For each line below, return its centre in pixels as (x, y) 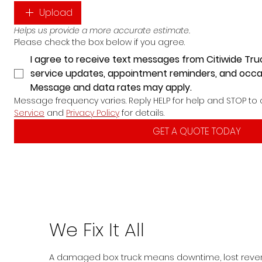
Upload (56, 13)
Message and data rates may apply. (111, 88)
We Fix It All (97, 230)
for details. (142, 113)
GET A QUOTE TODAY (196, 132)
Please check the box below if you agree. (99, 42)
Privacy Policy (93, 113)
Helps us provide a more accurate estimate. (102, 31)
